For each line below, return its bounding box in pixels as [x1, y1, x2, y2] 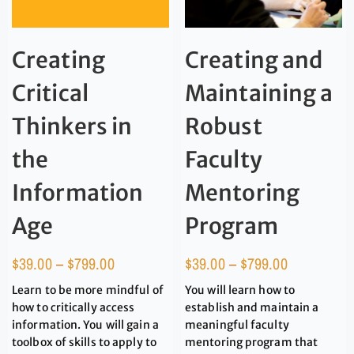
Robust [185, 111, 262, 141]
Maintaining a [185, 78, 333, 107]
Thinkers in [12, 111, 133, 141]
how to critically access [12, 299, 135, 314]
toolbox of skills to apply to [12, 334, 156, 349]
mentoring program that [185, 334, 318, 349]
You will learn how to [185, 282, 296, 297]
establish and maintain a [185, 299, 319, 314]
